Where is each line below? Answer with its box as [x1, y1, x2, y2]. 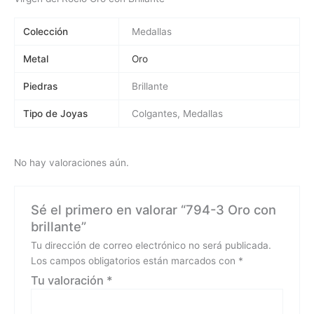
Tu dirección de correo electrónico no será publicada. [30, 239, 271, 251]
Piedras [23, 81, 58, 93]
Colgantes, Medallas [132, 108, 224, 120]
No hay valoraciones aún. [14, 156, 129, 168]
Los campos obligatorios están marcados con [30, 254, 238, 266]
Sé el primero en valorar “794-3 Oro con [30, 202, 276, 218]
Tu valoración [30, 273, 107, 287]
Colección [23, 26, 69, 38]
